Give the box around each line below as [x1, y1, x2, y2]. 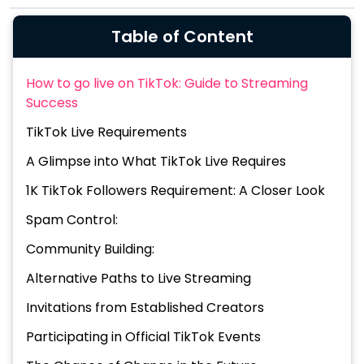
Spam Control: [26, 210, 118, 229]
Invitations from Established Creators [26, 298, 264, 317]
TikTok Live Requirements [26, 123, 187, 141]
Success [26, 93, 78, 112]
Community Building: [26, 240, 154, 258]
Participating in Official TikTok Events [26, 327, 261, 346]
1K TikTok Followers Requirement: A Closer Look [26, 181, 325, 200]
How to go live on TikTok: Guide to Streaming [26, 74, 308, 93]
